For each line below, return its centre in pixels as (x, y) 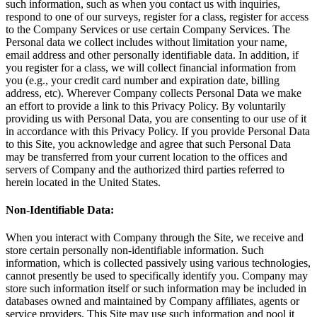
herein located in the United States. (83, 182)
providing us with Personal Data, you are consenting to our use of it (156, 118)
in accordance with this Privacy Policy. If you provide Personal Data (158, 131)
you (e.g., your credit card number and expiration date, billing (143, 80)
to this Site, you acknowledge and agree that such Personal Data (148, 144)
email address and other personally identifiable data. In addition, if (152, 54)
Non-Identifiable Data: (60, 210)
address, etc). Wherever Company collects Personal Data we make (154, 93)
